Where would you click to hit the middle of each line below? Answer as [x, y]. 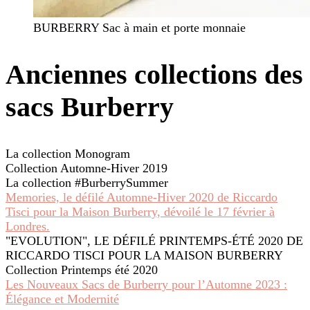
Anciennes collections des [154, 75]
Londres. [28, 226]
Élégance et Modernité [62, 299]
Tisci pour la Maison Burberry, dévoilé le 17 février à [140, 211]
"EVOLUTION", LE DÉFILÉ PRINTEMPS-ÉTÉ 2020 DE [154, 240]
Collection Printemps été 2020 [82, 270]
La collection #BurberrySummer [87, 182]
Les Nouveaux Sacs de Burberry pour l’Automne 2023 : [146, 284]
